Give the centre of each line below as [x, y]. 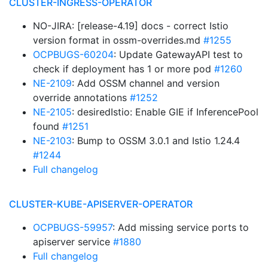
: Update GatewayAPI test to [178, 54]
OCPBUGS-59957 [73, 227]
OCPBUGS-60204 [73, 54]
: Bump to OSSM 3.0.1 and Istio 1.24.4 [156, 141]
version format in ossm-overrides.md [118, 40]
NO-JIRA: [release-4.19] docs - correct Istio [131, 26]
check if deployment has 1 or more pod [124, 69]
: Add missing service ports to [181, 227]
